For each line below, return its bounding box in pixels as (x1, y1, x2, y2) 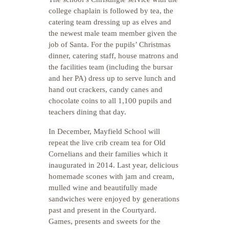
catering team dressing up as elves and (49, 18, 171, 26)
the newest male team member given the (49, 29, 177, 37)
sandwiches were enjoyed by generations (49, 195, 179, 203)
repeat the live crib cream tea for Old (49, 139, 166, 147)
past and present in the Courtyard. (49, 206, 156, 214)
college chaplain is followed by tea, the (49, 7, 173, 15)
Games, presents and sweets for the (49, 217, 161, 225)
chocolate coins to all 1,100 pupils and (49, 97, 172, 105)
